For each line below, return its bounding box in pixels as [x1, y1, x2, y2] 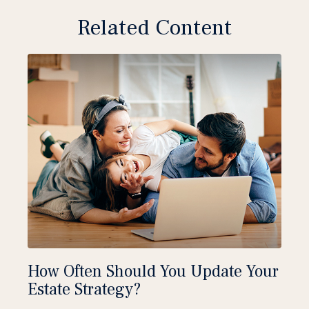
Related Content [77, 13, 232, 43]
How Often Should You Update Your [28, 261, 279, 283]
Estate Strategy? [28, 279, 141, 301]
